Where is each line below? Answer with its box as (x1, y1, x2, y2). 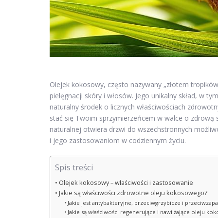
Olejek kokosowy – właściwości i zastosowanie (58, 179, 193, 187)
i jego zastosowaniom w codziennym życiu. (50, 136, 186, 145)
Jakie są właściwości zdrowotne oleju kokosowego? (58, 189, 207, 197)
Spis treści (55, 162, 93, 173)
